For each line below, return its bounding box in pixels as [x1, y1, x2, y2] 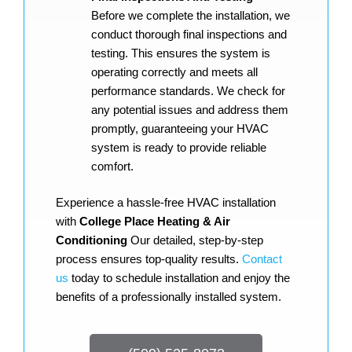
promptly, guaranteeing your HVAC [91, 121, 269, 135]
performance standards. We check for [91, 83, 285, 97]
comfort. [91, 159, 134, 173]
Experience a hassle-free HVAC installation [56, 196, 276, 210]
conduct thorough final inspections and [91, 27, 287, 41]
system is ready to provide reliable [91, 140, 266, 154]
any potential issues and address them [91, 102, 288, 116]
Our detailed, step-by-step [127, 233, 263, 247]
